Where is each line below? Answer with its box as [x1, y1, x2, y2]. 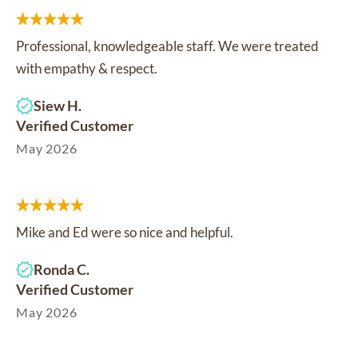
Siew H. [34, 96, 82, 114]
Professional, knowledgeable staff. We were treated [16, 37, 319, 54]
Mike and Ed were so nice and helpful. [16, 223, 233, 241]
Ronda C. [34, 260, 89, 278]
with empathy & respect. [16, 59, 157, 77]
